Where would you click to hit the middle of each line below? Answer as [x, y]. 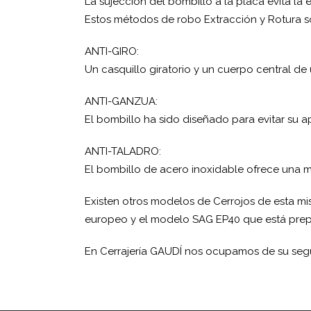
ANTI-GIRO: [112, 51]
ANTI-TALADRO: [123, 151]
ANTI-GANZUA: [121, 101]
